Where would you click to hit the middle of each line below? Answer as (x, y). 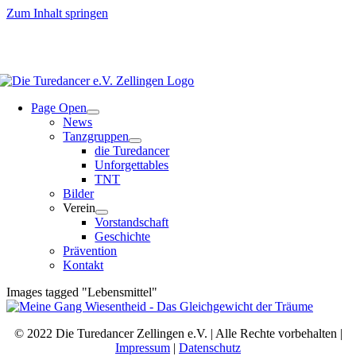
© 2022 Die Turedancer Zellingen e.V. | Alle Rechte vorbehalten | (178, 333)
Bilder (79, 193)
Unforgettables (132, 165)
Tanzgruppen (96, 136)
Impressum (143, 348)
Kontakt (83, 265)
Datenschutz (210, 348)
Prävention (90, 251)
